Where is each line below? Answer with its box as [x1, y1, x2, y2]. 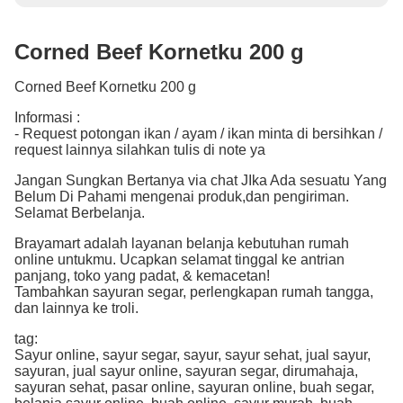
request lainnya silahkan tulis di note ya [14, 142, 265, 158]
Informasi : [14, 110, 80, 126]
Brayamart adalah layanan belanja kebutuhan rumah [14, 236, 349, 252]
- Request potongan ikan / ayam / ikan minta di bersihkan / [14, 126, 382, 142]
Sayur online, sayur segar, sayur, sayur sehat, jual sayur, [14, 347, 371, 363]
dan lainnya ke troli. [14, 300, 139, 317]
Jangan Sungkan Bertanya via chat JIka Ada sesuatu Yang [14, 173, 387, 189]
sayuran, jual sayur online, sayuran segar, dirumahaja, [14, 363, 358, 380]
